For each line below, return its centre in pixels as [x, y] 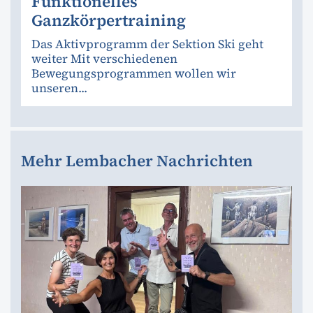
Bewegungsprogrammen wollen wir [134, 73]
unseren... [59, 88]
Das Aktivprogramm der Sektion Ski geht [147, 44]
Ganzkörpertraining [109, 20]
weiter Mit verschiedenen [104, 58]
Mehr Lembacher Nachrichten [137, 161]
